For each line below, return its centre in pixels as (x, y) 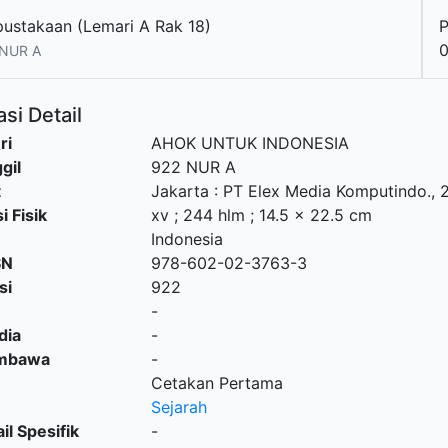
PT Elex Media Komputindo (324, 191)
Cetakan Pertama (216, 383)
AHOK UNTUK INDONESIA (249, 143)
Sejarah (178, 407)
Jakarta (179, 191)
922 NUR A (193, 167)
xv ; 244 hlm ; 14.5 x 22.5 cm (261, 215)
